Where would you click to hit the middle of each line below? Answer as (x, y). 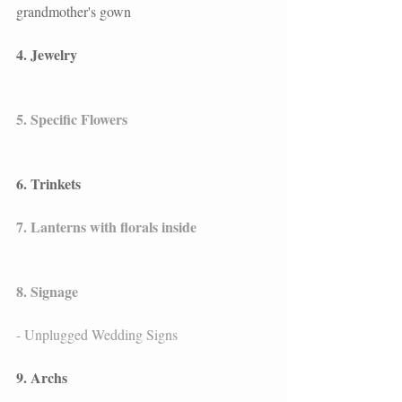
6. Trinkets (48, 183)
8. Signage (47, 291)
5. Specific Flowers (72, 118)
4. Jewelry (47, 54)
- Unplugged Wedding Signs (97, 334)
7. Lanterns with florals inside (106, 226)
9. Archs (42, 377)
